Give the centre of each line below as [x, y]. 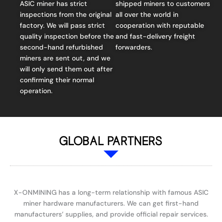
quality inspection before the [67, 36]
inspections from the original [66, 14]
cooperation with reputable [160, 25]
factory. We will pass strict [62, 25]
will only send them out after [66, 69]
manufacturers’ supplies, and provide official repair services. [111, 214]
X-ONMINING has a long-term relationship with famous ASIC [111, 192]
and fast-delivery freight [156, 36]
